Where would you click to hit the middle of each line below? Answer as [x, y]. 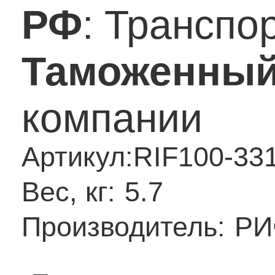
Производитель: [123, 227]
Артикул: [77, 157]
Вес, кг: [68, 192]
